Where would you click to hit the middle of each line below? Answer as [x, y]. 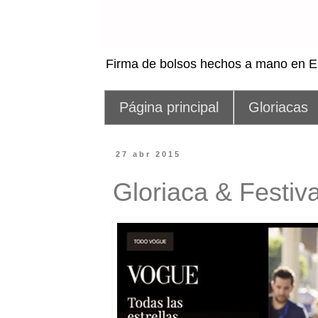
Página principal [169, 107]
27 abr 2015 [149, 154]
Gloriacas [278, 107]
